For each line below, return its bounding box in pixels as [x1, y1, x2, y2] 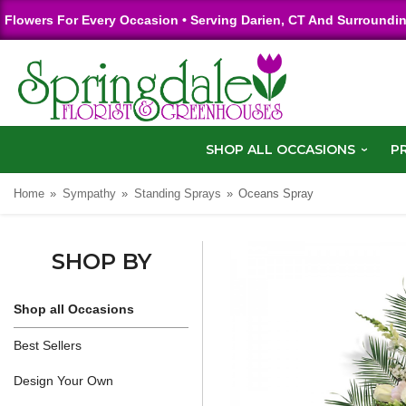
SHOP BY [51, 247, 151, 275]
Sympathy [62, 186, 116, 200]
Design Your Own [14, 372, 113, 388]
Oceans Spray [238, 186, 314, 200]
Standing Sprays [133, 186, 221, 200]
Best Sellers [14, 337, 82, 353]
